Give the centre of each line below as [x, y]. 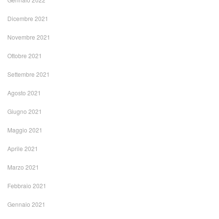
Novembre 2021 [29, 37]
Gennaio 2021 [26, 204]
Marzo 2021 [23, 167]
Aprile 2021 [23, 149]
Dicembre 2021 [28, 19]
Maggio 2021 [25, 130]
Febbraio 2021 [27, 186]
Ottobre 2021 [25, 56]
